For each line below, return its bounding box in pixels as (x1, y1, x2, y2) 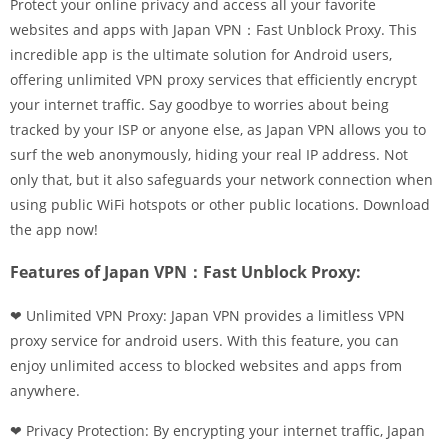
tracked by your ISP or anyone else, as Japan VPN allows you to (10, 120, 426, 139)
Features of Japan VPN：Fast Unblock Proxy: (10, 261, 361, 283)
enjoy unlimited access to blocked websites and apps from (10, 356, 402, 375)
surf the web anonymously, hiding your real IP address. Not (10, 145, 408, 164)
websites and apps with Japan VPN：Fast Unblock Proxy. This (10, 20, 417, 39)
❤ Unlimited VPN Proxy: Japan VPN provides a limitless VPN (10, 306, 405, 325)
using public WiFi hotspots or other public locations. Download (10, 195, 430, 214)
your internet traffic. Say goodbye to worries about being (10, 95, 389, 114)
